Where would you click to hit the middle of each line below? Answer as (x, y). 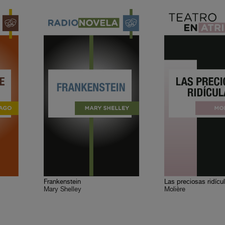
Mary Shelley (63, 190)
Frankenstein (63, 182)
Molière (175, 190)
